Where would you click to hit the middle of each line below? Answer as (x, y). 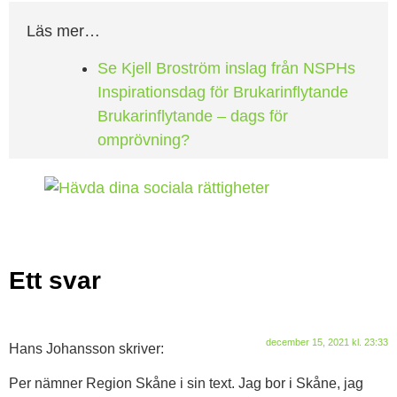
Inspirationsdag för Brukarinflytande (223, 93)
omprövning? (144, 140)
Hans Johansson (62, 349)
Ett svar (55, 281)
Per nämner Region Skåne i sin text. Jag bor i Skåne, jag (186, 382)
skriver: (141, 349)
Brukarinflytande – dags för (193, 117)
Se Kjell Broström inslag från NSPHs (226, 69)
